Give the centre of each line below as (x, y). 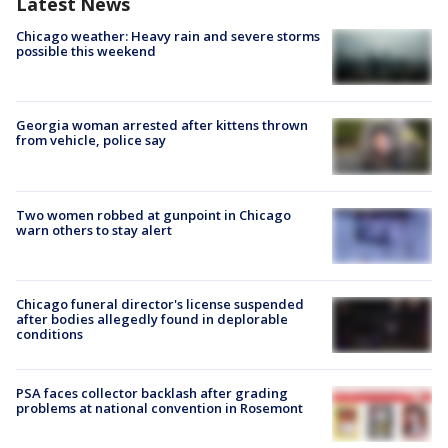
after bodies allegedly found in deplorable (152, 318)
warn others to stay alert (94, 229)
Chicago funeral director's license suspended (160, 303)
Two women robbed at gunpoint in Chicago (153, 214)
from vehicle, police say (91, 140)
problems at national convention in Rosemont (159, 408)
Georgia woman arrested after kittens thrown (162, 125)
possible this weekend (86, 51)
